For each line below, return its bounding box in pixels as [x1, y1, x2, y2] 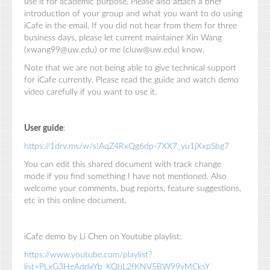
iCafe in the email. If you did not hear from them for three [24, 21, 237, 30]
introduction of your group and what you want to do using [24, 9, 242, 18]
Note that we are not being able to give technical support [24, 63, 236, 72]
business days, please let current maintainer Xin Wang [24, 33, 222, 42]
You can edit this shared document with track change [24, 160, 221, 169]
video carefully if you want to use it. [24, 87, 157, 96]
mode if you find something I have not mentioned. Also [24, 172, 227, 181]
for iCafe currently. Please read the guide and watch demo [24, 75, 239, 84]
